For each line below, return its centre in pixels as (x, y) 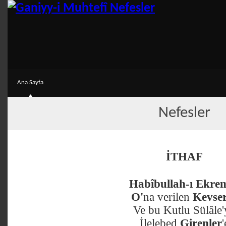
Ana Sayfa (30, 82)
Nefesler (184, 113)
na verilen (168, 197)
